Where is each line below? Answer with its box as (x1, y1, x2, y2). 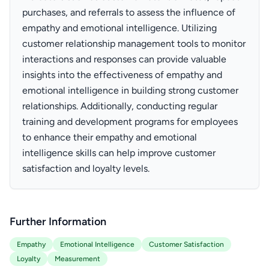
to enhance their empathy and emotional (22, 131, 197, 143)
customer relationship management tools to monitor (22, 38, 246, 49)
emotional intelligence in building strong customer (22, 85, 238, 96)
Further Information (10, 215, 106, 228)
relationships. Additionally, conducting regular (22, 100, 217, 112)
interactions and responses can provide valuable (22, 53, 226, 65)
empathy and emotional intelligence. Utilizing (22, 22, 217, 34)
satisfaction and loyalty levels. (22, 163, 150, 174)
